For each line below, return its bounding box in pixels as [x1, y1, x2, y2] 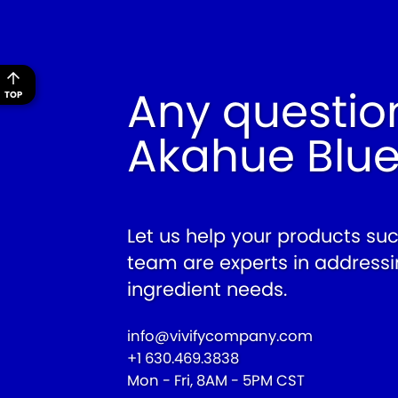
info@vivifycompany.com [127, 326, 313, 347]
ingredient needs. [127, 276, 287, 303]
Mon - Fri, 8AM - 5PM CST [127, 370, 305, 392]
